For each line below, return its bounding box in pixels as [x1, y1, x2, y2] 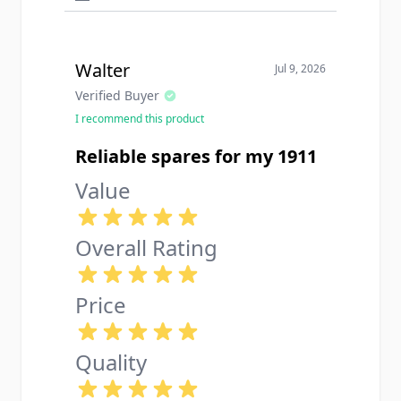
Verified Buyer [75, 87, 159, 104]
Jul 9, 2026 [275, 61, 326, 76]
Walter [75, 58, 130, 82]
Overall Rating [75, 233, 218, 262]
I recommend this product [75, 111, 204, 126]
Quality [75, 347, 147, 377]
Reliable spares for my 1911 [75, 144, 317, 168]
